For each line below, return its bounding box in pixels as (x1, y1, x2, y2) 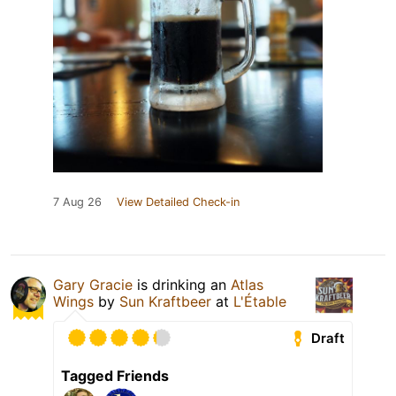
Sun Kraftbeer (119, 293, 216, 311)
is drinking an (133, 276, 231, 294)
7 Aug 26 (53, 195, 102, 209)
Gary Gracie (53, 276, 133, 294)
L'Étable (233, 293, 286, 311)
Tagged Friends (61, 367, 169, 385)
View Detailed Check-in (117, 195, 240, 209)
